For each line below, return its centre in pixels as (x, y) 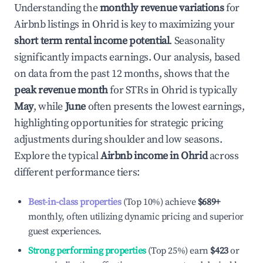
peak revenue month (61, 90)
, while (49, 107)
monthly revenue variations (162, 8)
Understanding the (57, 8)
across (223, 156)
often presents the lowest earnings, (165, 107)
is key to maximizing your (177, 24)
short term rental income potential (92, 41)
